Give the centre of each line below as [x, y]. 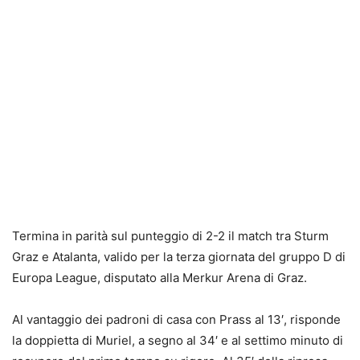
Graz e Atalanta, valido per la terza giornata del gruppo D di [179, 256]
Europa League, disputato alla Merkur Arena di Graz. [160, 277]
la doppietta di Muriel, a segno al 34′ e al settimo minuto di [178, 340]
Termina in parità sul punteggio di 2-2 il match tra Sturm [170, 235]
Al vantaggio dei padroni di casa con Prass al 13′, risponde [176, 319]
